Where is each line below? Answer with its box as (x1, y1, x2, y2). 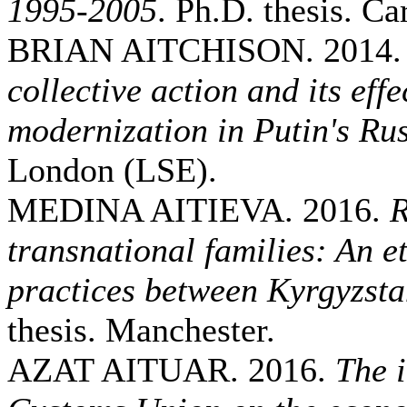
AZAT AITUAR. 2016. (7, 351, 335, 389)
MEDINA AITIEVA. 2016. (7, 191, 390, 229)
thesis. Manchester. (7, 311, 275, 349)
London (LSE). (7, 151, 217, 189)
